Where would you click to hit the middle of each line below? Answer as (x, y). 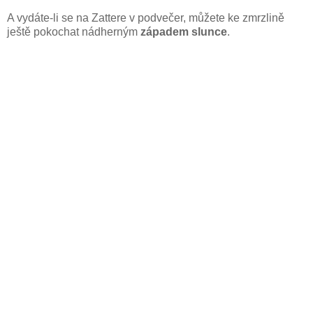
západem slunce (184, 31)
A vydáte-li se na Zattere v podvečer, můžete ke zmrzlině (146, 17)
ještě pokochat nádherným (74, 31)
